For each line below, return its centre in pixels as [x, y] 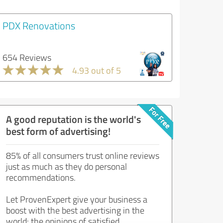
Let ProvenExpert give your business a [77, 199]
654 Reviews [27, 57]
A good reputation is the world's [73, 119]
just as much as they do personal [66, 166]
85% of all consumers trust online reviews [83, 155]
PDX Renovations [39, 25]
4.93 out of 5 [97, 70]
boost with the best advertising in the [75, 210]
